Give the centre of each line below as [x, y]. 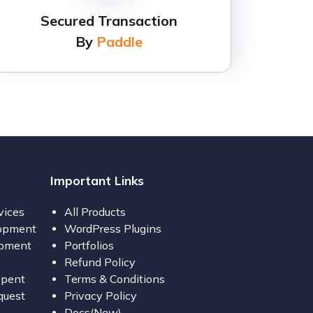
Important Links [97, 180]
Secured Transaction [109, 20]
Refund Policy [100, 262]
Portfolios [89, 245]
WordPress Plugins [113, 228]
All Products [95, 211]
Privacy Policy [101, 295]
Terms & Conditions [115, 278]
